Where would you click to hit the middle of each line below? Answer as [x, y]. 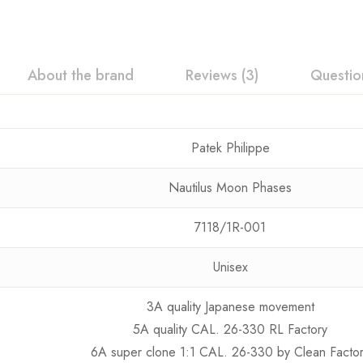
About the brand [81, 76]
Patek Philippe [230, 148]
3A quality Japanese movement [230, 307]
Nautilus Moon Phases [230, 188]
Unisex [230, 267]
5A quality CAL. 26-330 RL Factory [230, 330]
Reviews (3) [222, 76]
